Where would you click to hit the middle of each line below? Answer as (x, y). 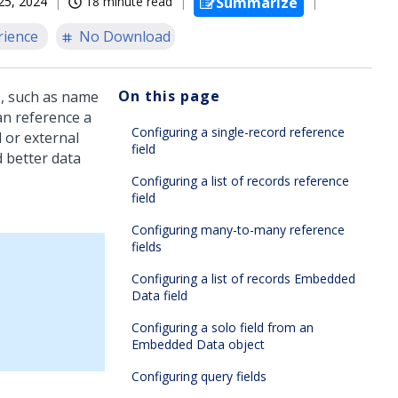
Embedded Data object (198, 344)
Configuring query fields (199, 376)
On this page (169, 96)
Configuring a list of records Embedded (243, 279)
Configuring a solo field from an (223, 327)
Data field (159, 295)
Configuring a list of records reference (240, 181)
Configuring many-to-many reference (238, 230)
